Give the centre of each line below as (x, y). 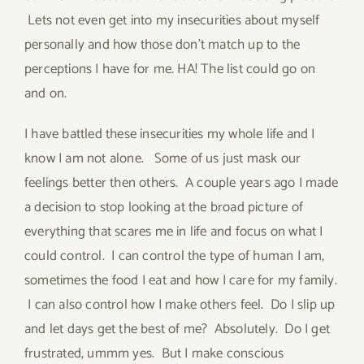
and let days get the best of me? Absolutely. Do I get (178, 329)
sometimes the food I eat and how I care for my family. (181, 280)
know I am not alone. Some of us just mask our (163, 158)
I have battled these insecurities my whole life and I (170, 134)
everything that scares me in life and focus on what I (174, 231)
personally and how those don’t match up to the (162, 44)
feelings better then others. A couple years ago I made (182, 182)
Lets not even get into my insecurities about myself (172, 20)
